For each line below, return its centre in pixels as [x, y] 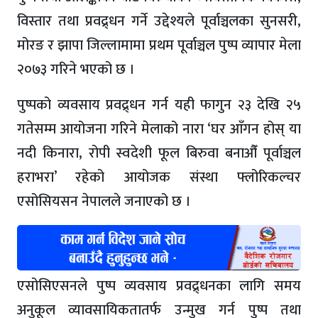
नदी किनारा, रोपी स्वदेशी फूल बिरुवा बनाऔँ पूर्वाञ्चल [159, 153]
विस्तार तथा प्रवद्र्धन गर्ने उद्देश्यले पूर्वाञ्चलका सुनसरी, [159, 21]
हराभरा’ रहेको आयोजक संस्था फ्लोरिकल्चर [159, 177]
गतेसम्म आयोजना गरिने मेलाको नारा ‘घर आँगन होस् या [159, 129]
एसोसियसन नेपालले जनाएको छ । [104, 201]
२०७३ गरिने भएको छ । [76, 69]
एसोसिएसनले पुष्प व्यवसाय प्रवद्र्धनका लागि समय [159, 286]
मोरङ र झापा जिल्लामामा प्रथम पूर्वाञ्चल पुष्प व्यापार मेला [159, 45]
